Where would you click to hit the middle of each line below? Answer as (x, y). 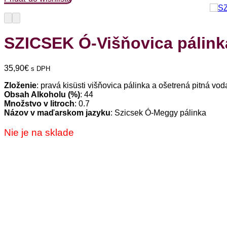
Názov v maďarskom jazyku (57, 112)
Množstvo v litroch (39, 103)
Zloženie (20, 85)
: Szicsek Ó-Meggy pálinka (158, 112)
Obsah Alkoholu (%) (42, 94)
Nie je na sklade (39, 132)
